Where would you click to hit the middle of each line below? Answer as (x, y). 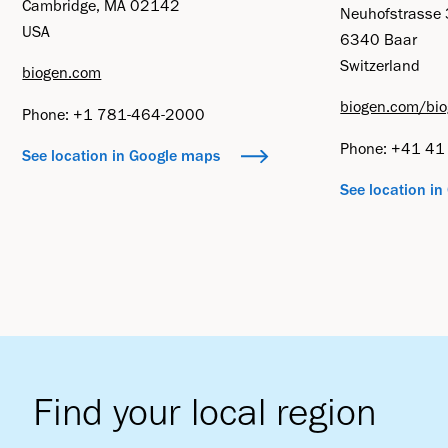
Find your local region (205, 411)
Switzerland (380, 66)
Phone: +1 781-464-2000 (114, 114)
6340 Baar (379, 40)
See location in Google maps (121, 156)
